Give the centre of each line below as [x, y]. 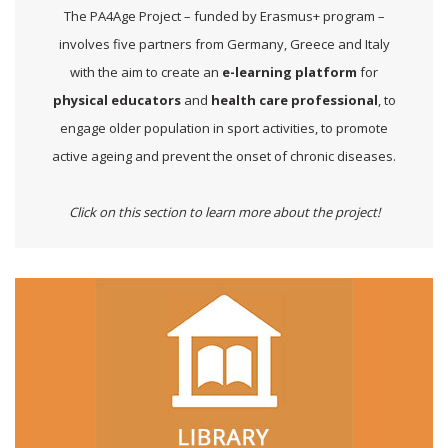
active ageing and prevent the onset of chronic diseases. [224, 156]
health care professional [294, 100]
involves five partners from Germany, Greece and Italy [224, 44]
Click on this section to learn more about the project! [224, 212]
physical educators [116, 100]
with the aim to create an [146, 72]
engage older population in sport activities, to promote [224, 128]
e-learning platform [289, 72]
